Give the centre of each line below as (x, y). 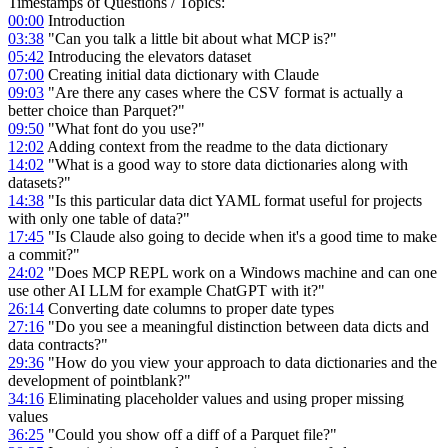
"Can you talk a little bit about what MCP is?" (190, 38)
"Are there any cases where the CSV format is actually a (223, 92)
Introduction (84, 20)
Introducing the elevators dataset (147, 56)
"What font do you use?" (124, 128)
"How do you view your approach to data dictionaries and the (240, 362)
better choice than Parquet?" (96, 110)
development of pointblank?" (99, 380)
